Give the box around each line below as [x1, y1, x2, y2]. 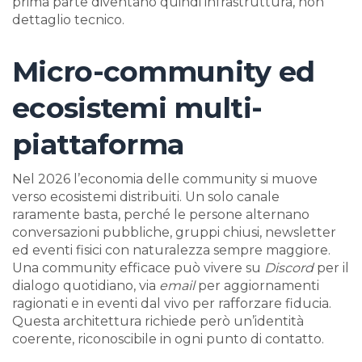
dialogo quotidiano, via [12, 278, 159, 294]
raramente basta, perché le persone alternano [12, 207, 309, 223]
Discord [264, 260, 314, 276]
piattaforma [12, 127, 184, 162]
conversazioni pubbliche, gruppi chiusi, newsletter [12, 225, 336, 241]
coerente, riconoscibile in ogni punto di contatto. [12, 331, 324, 347]
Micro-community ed [12, 54, 315, 90]
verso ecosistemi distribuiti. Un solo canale [12, 189, 280, 205]
